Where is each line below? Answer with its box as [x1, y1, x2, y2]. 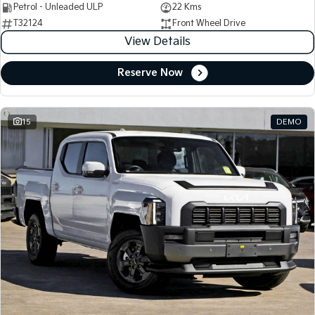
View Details [124, 35, 191, 49]
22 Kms [172, 2, 201, 13]
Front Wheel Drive [172, 18, 245, 30]
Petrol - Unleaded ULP [13, 2, 103, 13]
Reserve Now [117, 67, 183, 79]
